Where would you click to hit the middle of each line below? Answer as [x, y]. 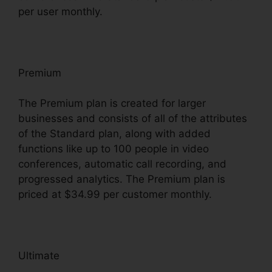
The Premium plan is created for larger [112, 104]
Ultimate [39, 256]
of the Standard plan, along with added [114, 134]
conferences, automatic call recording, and [122, 164]
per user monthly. [60, 11]
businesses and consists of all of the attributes [133, 119]
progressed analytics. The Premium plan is [122, 179]
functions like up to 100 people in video [114, 149]
